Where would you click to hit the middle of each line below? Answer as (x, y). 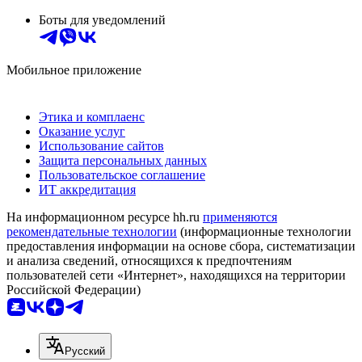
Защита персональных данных (123, 160)
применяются (240, 217)
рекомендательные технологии (92, 231)
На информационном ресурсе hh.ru (105, 217)
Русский (85, 351)
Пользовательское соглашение (122, 175)
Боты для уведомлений (102, 19)
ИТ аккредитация (87, 189)
